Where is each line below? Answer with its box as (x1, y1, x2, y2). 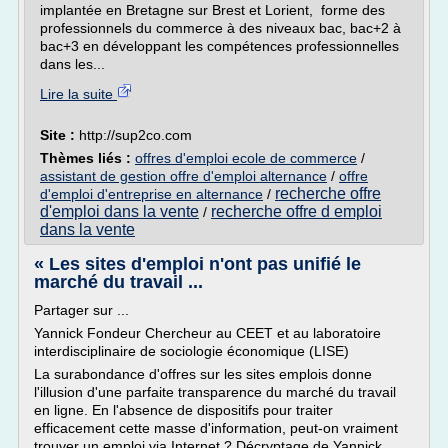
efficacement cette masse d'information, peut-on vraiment (34, 420, 398, 436)
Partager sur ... (34, 302, 129, 318)
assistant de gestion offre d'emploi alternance (40, 168, 327, 184)
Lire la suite (40, 86, 117, 102)
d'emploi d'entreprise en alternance (40, 186, 263, 202)
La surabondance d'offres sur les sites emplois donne (34, 366, 372, 382)
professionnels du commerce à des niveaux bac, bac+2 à (40, 20, 401, 36)
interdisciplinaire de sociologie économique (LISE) (34, 343, 349, 359)
